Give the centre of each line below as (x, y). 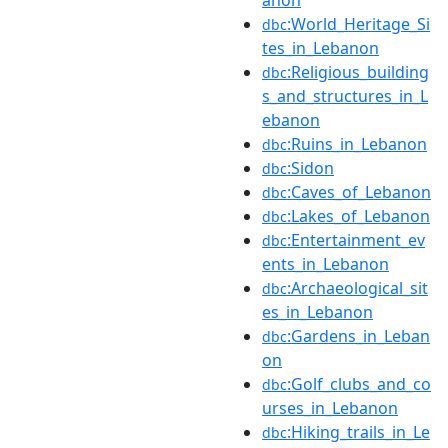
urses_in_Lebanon (330, 408)
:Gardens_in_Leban (358, 336)
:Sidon (310, 168)
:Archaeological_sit (357, 288)
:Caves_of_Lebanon (359, 192)
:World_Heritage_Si (358, 24)
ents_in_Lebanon (325, 264)
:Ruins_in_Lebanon (357, 144)
